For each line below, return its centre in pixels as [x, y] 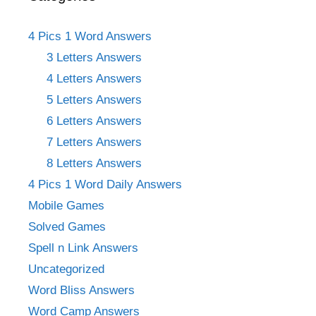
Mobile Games [66, 206]
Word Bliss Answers [81, 291]
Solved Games [67, 227]
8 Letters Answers [94, 164]
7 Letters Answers [94, 142]
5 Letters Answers [94, 100]
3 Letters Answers [94, 58]
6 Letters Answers [94, 121]
